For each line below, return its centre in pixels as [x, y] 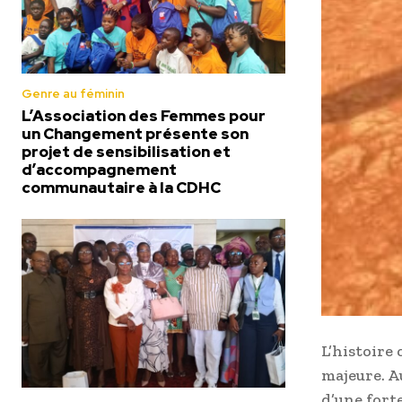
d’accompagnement [99, 169]
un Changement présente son [135, 133]
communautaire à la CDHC [121, 187]
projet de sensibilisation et [126, 151]
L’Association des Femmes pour [144, 115]
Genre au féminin [73, 93]
